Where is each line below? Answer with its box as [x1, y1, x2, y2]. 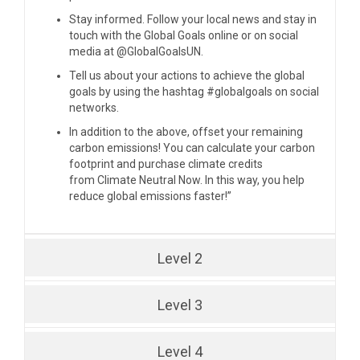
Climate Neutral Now [97, 173, 200, 186]
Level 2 [157, 249, 202, 267]
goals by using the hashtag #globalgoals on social [69, 84, 319, 98]
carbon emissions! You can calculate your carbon [69, 141, 315, 154]
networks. [69, 100, 119, 114]
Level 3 [157, 296, 202, 313]
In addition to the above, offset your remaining [69, 125, 303, 138]
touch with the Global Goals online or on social [69, 28, 298, 42]
